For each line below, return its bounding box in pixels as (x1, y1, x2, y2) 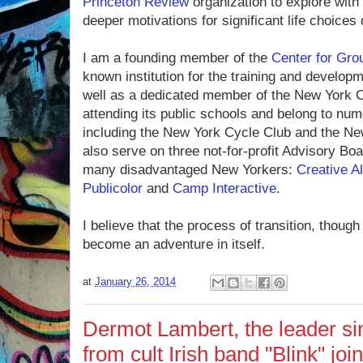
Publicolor (83, 181, 143, 196)
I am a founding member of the (83, 50, 271, 66)
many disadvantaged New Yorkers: (83, 162, 297, 177)
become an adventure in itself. (83, 237, 265, 252)
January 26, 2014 (95, 275, 176, 288)
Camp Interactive (173, 181, 276, 196)
